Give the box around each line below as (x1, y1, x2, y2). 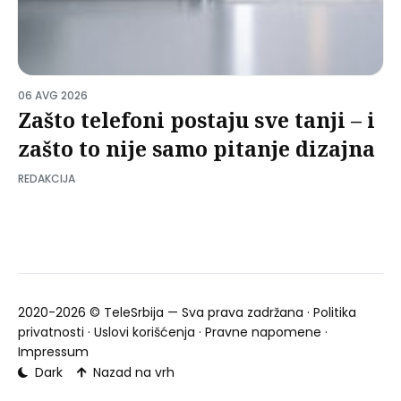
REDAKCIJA (18, 170, 75, 186)
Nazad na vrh (93, 363, 175, 382)
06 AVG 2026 (18, 87, 88, 103)
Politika (313, 303, 356, 321)
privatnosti (18, 322, 84, 341)
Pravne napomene (205, 322, 321, 341)
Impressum (18, 342, 89, 361)
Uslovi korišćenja (94, 322, 195, 341)
